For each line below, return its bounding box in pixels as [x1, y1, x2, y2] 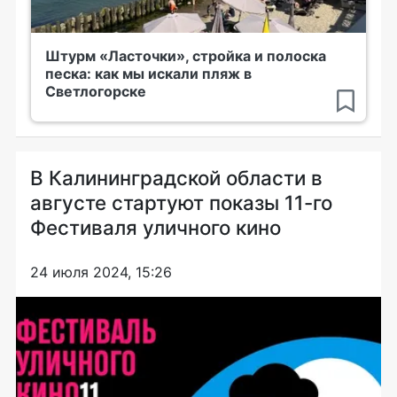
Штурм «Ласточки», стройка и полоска [45, 47, 326, 65]
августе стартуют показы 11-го [30, 191, 332, 214]
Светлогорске [45, 82, 146, 100]
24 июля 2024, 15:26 [30, 263, 172, 281]
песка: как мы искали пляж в [45, 65, 252, 82]
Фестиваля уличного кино [30, 215, 281, 239]
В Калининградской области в [30, 166, 323, 190]
